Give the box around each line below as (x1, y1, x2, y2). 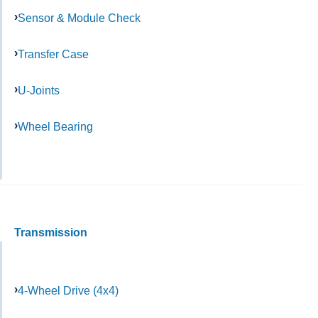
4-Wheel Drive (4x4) (18, 284, 119, 297)
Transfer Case (18, 48, 89, 61)
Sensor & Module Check (18, 11, 141, 25)
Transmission (14, 226, 87, 238)
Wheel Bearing (18, 119, 93, 133)
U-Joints (18, 83, 60, 97)
